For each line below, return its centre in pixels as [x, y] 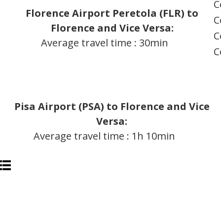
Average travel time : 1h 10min [107, 136]
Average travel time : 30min [107, 42]
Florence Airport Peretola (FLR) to [112, 13]
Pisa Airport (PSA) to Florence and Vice [112, 106]
